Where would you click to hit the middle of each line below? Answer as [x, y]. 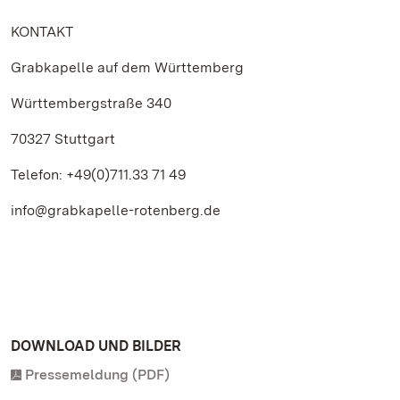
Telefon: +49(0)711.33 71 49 [98, 175]
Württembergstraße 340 [91, 103]
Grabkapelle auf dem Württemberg [127, 67]
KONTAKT [42, 32]
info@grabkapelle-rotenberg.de [116, 210]
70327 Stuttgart [63, 139]
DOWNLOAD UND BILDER [96, 346]
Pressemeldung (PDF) [97, 375]
